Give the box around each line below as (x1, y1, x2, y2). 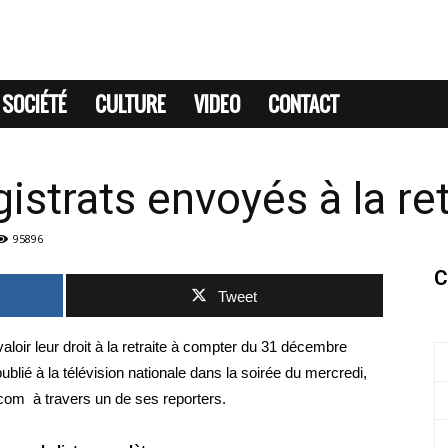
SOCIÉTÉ (2, 89, 67, 119)
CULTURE (95, 89, 166, 119)
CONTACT (268, 89, 339, 119)
